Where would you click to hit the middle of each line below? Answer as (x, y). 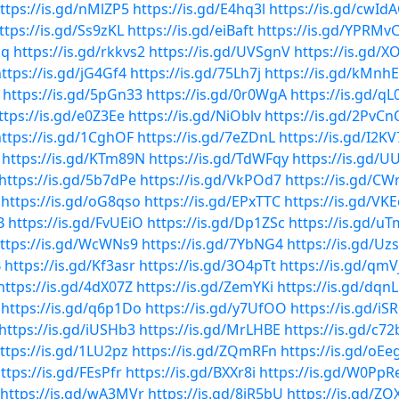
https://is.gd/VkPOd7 (211, 180)
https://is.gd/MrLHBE (210, 330)
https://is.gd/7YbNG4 (212, 244)
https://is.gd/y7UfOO (216, 308)
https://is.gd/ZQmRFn (204, 351)
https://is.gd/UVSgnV (220, 52)
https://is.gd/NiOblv (195, 116)
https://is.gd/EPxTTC (212, 201)
